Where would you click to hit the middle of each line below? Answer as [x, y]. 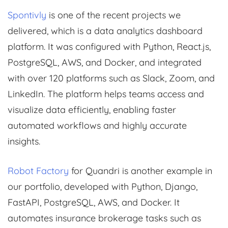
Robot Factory [38, 171]
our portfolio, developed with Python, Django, [103, 187]
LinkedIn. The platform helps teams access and [106, 94]
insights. [24, 141]
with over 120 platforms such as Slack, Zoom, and [111, 78]
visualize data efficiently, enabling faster [92, 110]
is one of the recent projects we [113, 15]
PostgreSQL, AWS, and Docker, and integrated [105, 63]
